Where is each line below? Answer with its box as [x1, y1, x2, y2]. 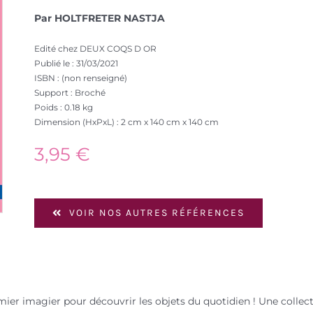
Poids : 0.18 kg [34, 101, 94, 112]
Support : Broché [34, 87, 106, 98]
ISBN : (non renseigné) [34, 72, 128, 83]
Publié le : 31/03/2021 [34, 57, 119, 68]
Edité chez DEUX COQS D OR [34, 43, 157, 54]
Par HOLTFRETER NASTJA [34, 11, 166, 24]
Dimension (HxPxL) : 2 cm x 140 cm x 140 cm [34, 116, 219, 127]
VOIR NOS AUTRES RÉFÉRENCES [68, 207, 245, 219]
